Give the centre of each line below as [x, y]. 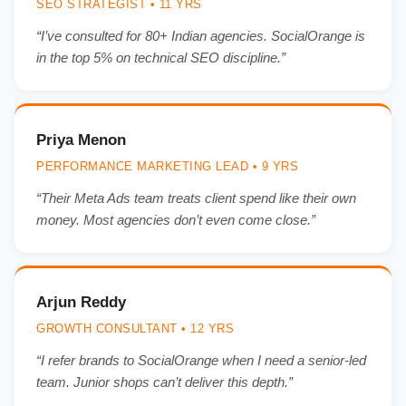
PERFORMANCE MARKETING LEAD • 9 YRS [167, 166]
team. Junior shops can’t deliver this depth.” [164, 382]
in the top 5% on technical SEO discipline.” [161, 57]
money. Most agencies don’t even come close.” [176, 219]
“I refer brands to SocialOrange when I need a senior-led [201, 360]
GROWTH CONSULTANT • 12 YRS [135, 328]
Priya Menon [81, 140]
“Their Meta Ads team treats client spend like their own [196, 198]
